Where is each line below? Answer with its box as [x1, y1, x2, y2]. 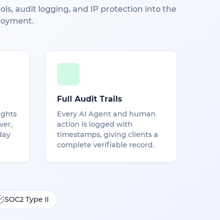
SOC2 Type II [4, 194, 49, 204]
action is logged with [57, 119, 133, 129]
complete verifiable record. [57, 140, 154, 149]
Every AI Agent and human [57, 109, 156, 118]
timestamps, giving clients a [57, 130, 158, 139]
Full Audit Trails [57, 94, 122, 104]
